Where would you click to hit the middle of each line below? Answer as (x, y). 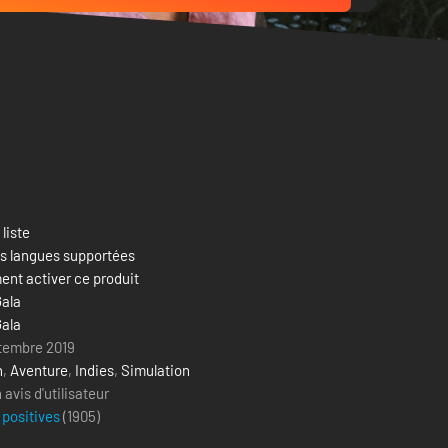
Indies (94, 370)
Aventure (39, 370)
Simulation (155, 370)
